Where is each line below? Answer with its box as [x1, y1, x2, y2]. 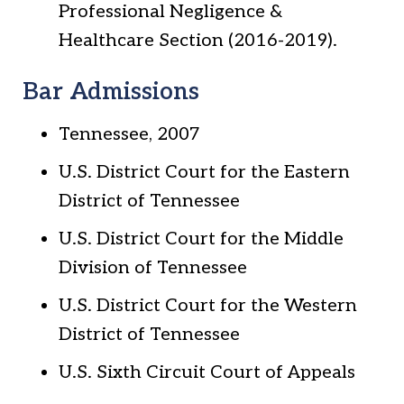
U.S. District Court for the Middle [59, 228, 344, 251]
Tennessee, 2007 [59, 124, 200, 146]
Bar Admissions [23, 78, 199, 107]
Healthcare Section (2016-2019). [59, 29, 337, 51]
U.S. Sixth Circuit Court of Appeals [59, 362, 355, 384]
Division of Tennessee [59, 257, 247, 280]
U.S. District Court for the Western [59, 295, 357, 317]
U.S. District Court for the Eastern [59, 161, 350, 184]
